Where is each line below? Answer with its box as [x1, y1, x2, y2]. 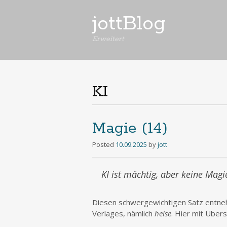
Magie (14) [92, 119, 168, 138]
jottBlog [92, 11, 166, 36]
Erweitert [92, 34, 124, 44]
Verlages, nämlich [92, 208, 155, 218]
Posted [92, 140, 116, 149]
